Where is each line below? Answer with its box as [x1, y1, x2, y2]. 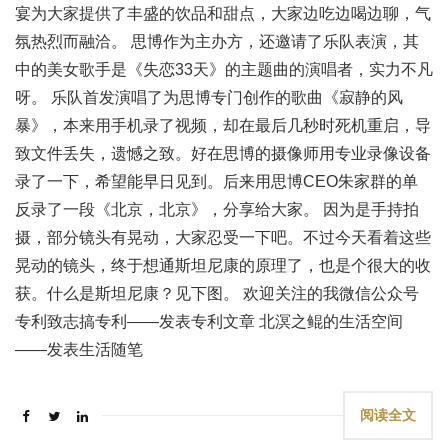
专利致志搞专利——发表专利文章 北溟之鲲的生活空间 [15, 313, 403, 330]
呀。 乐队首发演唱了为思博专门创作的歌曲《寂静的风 [15, 89, 403, 106]
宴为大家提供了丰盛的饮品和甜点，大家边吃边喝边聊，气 [15, 5, 431, 22]
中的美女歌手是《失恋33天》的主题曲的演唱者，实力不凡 [15, 61, 433, 78]
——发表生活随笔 [15, 341, 143, 358]
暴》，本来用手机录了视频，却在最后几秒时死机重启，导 [15, 117, 431, 134]
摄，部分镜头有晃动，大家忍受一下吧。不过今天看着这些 [15, 229, 431, 246]
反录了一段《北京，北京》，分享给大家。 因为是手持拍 [15, 201, 419, 218]
